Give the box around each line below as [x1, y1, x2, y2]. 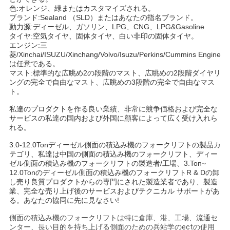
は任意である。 [9, 60, 60, 68]
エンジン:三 [9, 41, 47, 50]
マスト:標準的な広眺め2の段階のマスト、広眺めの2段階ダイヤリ [9, 69, 221, 78]
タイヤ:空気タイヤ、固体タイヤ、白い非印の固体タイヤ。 [9, 32, 198, 41]
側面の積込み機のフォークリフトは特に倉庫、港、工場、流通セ [9, 214, 218, 222]
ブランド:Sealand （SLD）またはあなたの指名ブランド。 [9, 13, 198, 22]
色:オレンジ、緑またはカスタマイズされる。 [9, 4, 155, 13]
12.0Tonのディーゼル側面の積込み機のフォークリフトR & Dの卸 [9, 168, 220, 177]
